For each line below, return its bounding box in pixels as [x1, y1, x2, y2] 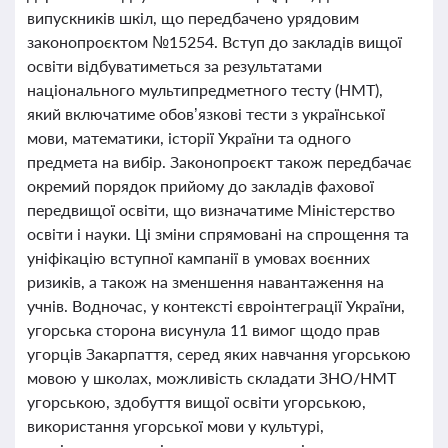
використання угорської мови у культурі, [27, 416, 324, 435]
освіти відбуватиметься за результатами [27, 56, 322, 75]
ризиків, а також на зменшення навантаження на [27, 272, 384, 291]
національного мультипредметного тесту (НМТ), [27, 80, 383, 99]
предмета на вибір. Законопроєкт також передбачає [27, 152, 412, 171]
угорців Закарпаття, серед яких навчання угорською [27, 344, 411, 363]
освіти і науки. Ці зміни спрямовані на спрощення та [27, 224, 410, 243]
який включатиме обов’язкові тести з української [27, 104, 385, 123]
